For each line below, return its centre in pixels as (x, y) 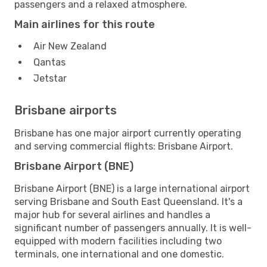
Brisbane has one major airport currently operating (128, 133)
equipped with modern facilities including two (118, 241)
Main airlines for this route (85, 24)
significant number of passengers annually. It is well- (133, 228)
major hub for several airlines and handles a (112, 215)
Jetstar (50, 78)
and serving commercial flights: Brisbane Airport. (124, 146)
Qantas (49, 62)
